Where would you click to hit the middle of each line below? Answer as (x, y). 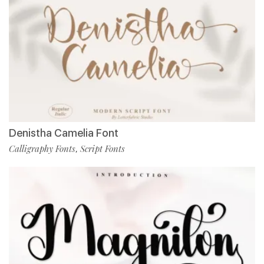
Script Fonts (103, 149)
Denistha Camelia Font (64, 133)
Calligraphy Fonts (42, 149)
